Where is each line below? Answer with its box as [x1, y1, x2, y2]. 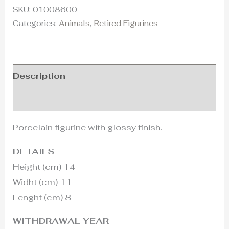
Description [13, 70, 66, 82]
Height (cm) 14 [13, 161, 76, 172]
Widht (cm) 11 [13, 176, 73, 188]
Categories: [13, 18, 59, 29]
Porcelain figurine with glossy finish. [13, 122, 163, 133]
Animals [59, 18, 90, 29]
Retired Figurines [94, 18, 158, 29]
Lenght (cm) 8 [13, 191, 72, 203]
